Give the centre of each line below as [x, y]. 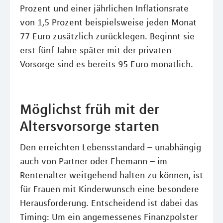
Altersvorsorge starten [90, 126]
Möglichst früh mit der [90, 109]
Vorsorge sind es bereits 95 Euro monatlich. [107, 64]
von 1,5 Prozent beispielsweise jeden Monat [108, 23]
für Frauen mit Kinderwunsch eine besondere [110, 189]
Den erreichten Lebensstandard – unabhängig [111, 148]
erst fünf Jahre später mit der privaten [96, 51]
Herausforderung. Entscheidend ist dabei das [109, 203]
